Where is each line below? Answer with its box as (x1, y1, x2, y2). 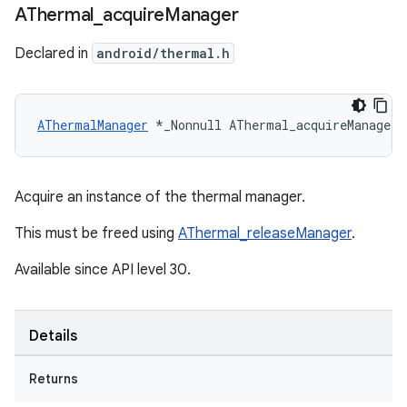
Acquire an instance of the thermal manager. (15, 188, 305, 206)
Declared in (15, 45, 92, 63)
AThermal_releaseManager (178, 224, 352, 243)
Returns (29, 371, 78, 387)
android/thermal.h (96, 45, 230, 62)
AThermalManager (37, 116, 148, 134)
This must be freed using (15, 224, 178, 243)
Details (29, 327, 77, 345)
